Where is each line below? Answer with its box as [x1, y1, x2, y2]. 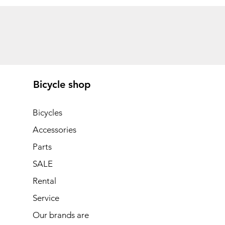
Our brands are [32, 210, 89, 220]
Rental [32, 176, 56, 186]
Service [32, 193, 59, 203]
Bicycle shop [33, 78, 91, 90]
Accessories [32, 125, 76, 135]
